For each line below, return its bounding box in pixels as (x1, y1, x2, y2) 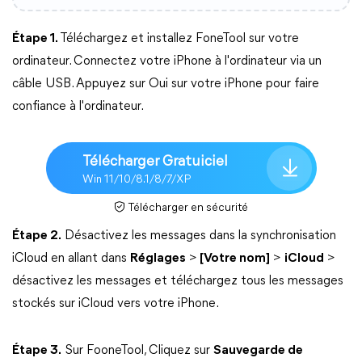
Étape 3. (12, 344, 61, 357)
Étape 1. (12, 32, 60, 45)
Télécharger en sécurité (127, 202, 248, 214)
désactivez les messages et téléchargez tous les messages (12, 275, 343, 288)
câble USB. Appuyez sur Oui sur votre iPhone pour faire (12, 78, 319, 90)
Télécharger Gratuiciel (82, 154, 228, 170)
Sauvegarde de (213, 344, 303, 357)
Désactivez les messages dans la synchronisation (61, 229, 336, 242)
